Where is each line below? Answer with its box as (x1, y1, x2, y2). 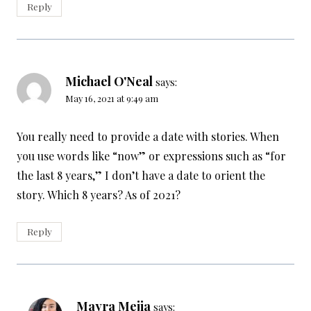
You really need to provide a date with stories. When (17, 129, 279, 144)
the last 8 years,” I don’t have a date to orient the (17, 168, 265, 183)
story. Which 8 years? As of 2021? (17, 187, 180, 203)
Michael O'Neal (65, 73, 153, 90)
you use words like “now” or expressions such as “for (17, 149, 286, 164)
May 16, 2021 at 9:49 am (65, 92, 158, 105)
